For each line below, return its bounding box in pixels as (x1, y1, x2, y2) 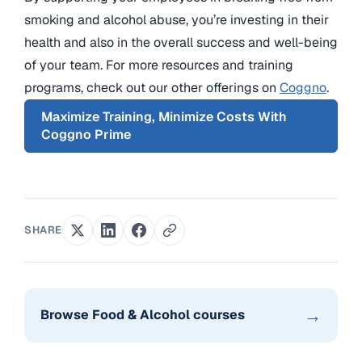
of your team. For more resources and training (24, 56, 293, 74)
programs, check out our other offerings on (24, 78, 280, 96)
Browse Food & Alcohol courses (40, 306, 245, 324)
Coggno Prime (41, 125, 131, 143)
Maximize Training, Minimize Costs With (41, 107, 287, 125)
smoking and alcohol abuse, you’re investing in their (24, 11, 329, 28)
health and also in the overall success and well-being (24, 33, 338, 51)
